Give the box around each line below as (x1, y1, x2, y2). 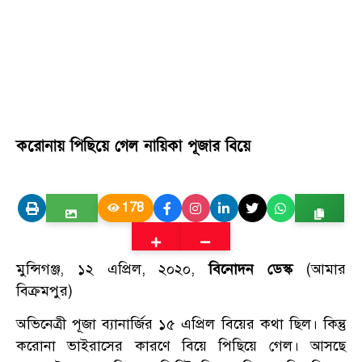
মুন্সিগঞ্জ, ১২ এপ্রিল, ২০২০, (16, 260, 209, 278)
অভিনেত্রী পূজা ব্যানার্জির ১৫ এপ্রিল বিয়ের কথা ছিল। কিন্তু (16, 315, 346, 334)
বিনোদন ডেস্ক (208, 260, 293, 278)
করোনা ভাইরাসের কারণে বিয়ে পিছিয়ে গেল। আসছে (16, 337, 346, 356)
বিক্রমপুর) (16, 282, 73, 300)
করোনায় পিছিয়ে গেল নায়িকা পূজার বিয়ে (16, 136, 250, 158)
